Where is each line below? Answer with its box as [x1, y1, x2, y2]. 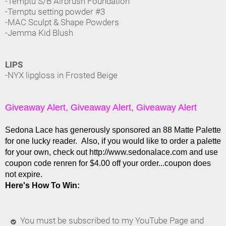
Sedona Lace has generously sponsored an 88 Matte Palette [5, 126, 221, 135]
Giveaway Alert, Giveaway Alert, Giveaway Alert [5, 102, 197, 113]
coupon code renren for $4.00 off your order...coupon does [5, 159, 211, 168]
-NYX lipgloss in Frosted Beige [5, 71, 118, 81]
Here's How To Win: [5, 181, 80, 190]
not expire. [5, 170, 42, 179]
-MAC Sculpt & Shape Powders [5, 18, 119, 28]
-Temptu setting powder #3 [5, 7, 105, 17]
